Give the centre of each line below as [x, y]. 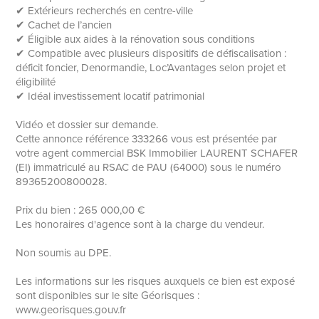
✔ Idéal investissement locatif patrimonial [110, 96]
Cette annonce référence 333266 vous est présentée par [147, 139]
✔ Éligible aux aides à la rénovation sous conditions [136, 40]
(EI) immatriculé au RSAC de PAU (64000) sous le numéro [149, 168]
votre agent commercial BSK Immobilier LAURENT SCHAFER [157, 153]
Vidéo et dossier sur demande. [87, 125]
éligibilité [36, 82]
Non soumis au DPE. [64, 253]
